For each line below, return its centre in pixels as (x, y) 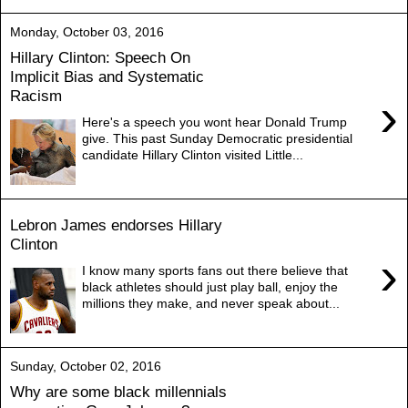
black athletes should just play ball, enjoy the (210, 286)
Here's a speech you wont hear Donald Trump (215, 122)
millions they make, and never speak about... (211, 303)
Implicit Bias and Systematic (107, 77)
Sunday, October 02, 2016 (86, 366)
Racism (36, 96)
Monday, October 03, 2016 (87, 31)
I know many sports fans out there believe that (215, 270)
